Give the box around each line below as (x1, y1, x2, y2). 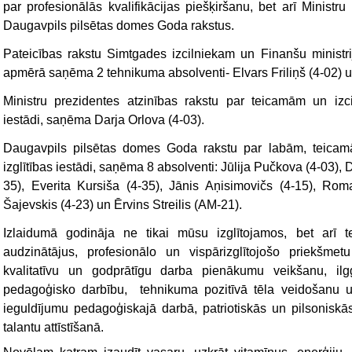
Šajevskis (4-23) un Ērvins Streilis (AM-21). (3, 198, 242, 212)
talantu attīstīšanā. (3, 321, 104, 335)
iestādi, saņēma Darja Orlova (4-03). (3, 113, 204, 127)
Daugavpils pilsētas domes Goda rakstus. (3, 19, 234, 33)
